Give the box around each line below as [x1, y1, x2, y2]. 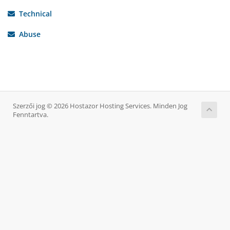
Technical [15, 9, 52, 18]
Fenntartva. [13, 110, 48, 119]
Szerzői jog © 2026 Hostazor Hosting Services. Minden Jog [13, 102, 187, 110]
